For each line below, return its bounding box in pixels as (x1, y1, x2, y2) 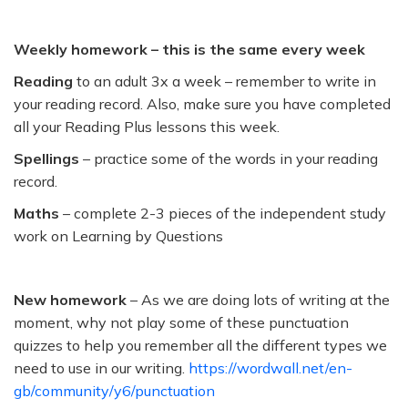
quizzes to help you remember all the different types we (14, 336, 387, 354)
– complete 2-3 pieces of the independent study (59, 204, 386, 222)
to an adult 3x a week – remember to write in (73, 72, 376, 90)
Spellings (14, 149, 79, 168)
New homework (14, 291, 127, 309)
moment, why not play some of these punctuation (14, 313, 349, 331)
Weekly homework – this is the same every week (14, 40, 365, 58)
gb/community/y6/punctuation (14, 382, 215, 400)
